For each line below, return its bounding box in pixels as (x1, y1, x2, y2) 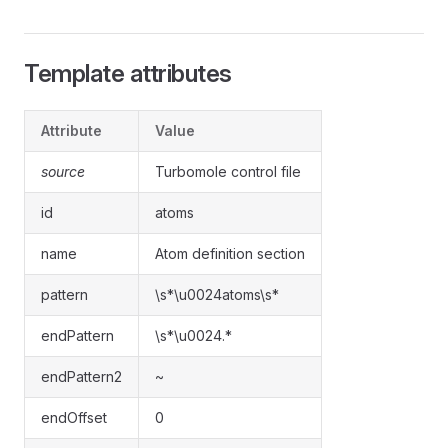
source (41, 163, 85, 180)
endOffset (41, 409, 107, 426)
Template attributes (24, 59, 232, 88)
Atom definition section (155, 245, 305, 262)
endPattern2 (41, 368, 122, 385)
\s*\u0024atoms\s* (155, 286, 279, 303)
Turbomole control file (155, 163, 301, 180)
